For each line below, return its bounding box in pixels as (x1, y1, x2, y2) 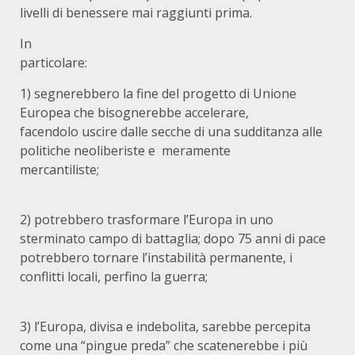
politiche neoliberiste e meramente (20, 142, 231, 160)
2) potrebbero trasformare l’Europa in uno (20, 211, 273, 229)
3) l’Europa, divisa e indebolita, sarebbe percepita (20, 318, 311, 336)
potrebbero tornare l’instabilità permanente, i (20, 249, 292, 267)
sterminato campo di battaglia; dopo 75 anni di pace (20, 230, 326, 248)
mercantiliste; (20, 161, 349, 179)
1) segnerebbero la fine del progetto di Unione (20, 85, 296, 103)
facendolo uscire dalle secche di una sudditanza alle (20, 123, 323, 141)
